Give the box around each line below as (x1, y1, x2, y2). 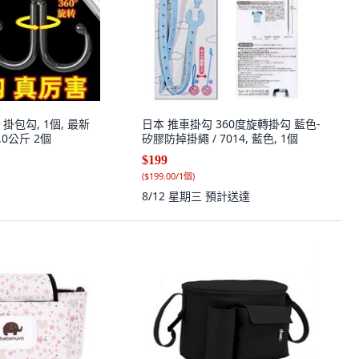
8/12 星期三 (142, 188, 205, 204)
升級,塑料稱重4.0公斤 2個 (34, 131, 51, 146)
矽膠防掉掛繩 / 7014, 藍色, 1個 (142, 131, 298, 146)
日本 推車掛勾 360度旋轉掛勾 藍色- (142, 116, 321, 131)
